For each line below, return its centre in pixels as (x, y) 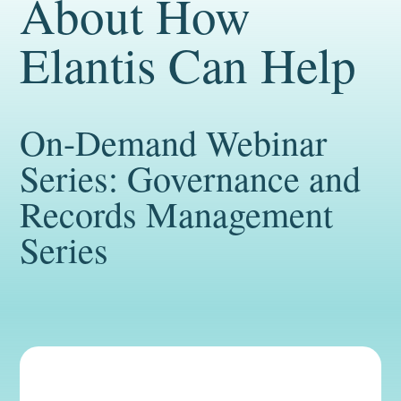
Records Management (177, 213)
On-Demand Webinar (174, 141)
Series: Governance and (191, 177)
